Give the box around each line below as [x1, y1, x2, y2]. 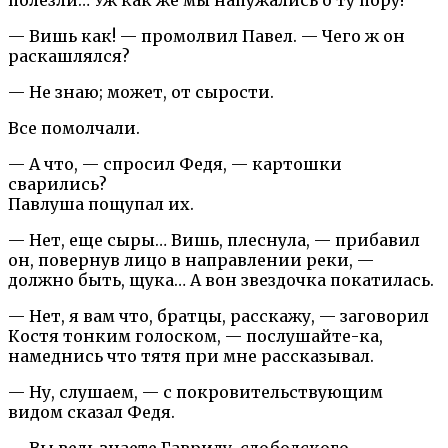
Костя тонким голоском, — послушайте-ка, [8, 325, 383, 346]
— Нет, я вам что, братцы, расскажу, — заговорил [8, 305, 429, 326]
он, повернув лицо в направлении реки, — [8, 249, 374, 270]
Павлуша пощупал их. [8, 193, 194, 214]
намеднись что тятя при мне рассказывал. [8, 345, 374, 366]
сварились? [8, 173, 107, 194]
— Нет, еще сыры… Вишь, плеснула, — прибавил [8, 229, 420, 250]
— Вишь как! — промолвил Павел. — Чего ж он [8, 25, 405, 46]
